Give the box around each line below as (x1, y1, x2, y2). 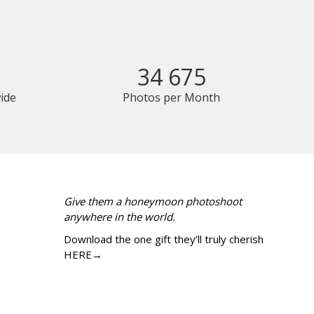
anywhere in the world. (64, 210, 175, 224)
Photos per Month (123, 90, 221, 106)
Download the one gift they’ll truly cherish (64, 232, 264, 247)
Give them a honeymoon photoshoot (64, 194, 242, 209)
